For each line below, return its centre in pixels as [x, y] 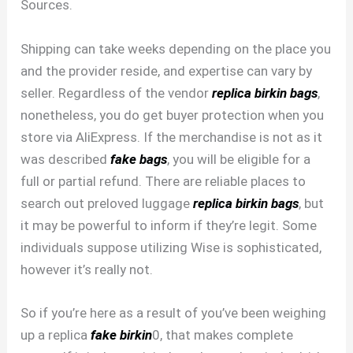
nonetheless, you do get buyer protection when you [173, 115]
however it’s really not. [87, 269]
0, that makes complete [223, 334]
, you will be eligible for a [239, 159]
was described [66, 159]
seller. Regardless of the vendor [117, 93]
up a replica [56, 334]
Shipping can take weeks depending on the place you [176, 48]
